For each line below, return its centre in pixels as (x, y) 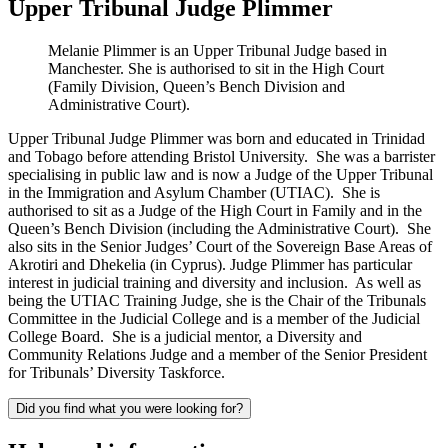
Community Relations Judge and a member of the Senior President (217, 354)
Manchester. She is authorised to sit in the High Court (216, 68)
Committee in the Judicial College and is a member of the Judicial (214, 318)
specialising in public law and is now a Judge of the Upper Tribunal (220, 174)
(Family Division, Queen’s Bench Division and (196, 86)
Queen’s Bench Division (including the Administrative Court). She (219, 228)
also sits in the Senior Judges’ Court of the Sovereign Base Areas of (220, 246)
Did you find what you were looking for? (129, 408)
